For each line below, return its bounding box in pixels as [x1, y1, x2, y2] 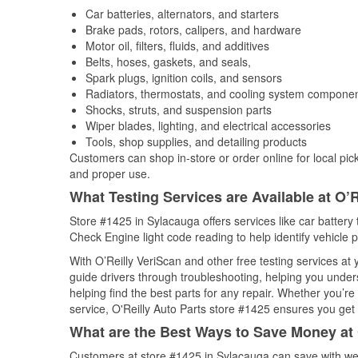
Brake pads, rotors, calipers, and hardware [86, 22, 301, 38]
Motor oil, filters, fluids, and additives [86, 38, 269, 54]
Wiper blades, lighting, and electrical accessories [86, 117, 331, 133]
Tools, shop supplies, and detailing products [86, 133, 307, 149]
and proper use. [70, 165, 150, 181]
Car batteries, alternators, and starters [86, 6, 279, 22]
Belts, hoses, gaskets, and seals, [86, 54, 251, 70]
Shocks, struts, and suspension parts [86, 101, 272, 117]
